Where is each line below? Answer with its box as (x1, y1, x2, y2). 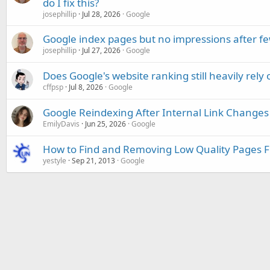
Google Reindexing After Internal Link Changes (43, 105, 269, 119)
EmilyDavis (43, 118, 80, 129)
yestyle (43, 155, 66, 166)
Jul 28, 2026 (82, 8, 121, 19)
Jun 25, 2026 (85, 118, 126, 129)
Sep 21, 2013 (72, 155, 115, 166)
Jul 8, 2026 (69, 81, 103, 92)
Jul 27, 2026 (82, 45, 121, 55)
